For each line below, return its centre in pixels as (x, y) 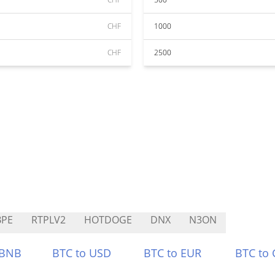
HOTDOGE (108, 220)
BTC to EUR (172, 253)
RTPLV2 (48, 220)
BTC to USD (82, 253)
